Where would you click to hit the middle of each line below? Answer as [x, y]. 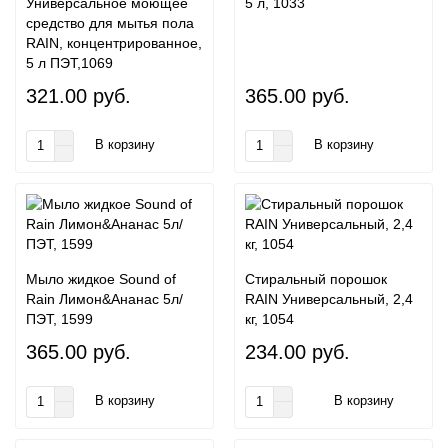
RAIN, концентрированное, [114, 42]
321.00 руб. [78, 95]
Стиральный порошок [316, 278]
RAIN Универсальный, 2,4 [329, 298]
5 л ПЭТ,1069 [69, 62]
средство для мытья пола [110, 22]
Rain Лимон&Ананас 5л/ [104, 298]
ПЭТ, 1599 [59, 318]
